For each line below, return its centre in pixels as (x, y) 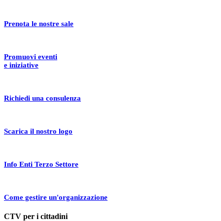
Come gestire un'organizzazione (56, 197)
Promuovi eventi (31, 56)
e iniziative (21, 65)
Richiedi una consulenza (42, 98)
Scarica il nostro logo (38, 131)
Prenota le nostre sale (39, 23)
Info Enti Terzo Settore (41, 164)
